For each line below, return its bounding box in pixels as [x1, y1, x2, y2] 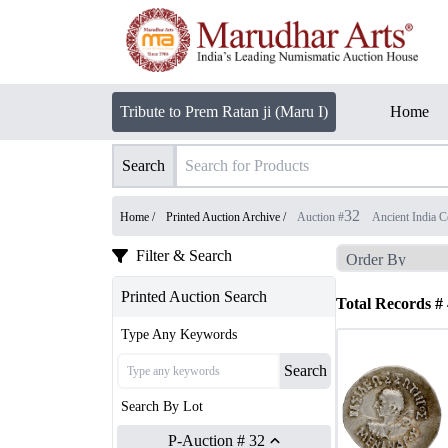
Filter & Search [136, 247, 232, 264]
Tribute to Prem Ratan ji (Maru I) [120, 103, 328, 120]
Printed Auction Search [121, 288, 267, 305]
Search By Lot [121, 399, 203, 414]
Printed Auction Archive [166, 210, 280, 224]
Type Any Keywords [121, 327, 237, 342]
